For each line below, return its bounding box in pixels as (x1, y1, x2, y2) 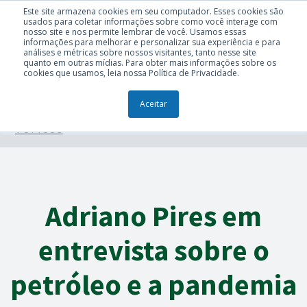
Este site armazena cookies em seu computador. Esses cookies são (23, 5, 284, 17)
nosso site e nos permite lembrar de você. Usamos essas (23, 26, 246, 38)
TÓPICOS (15, 121, 63, 136)
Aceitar (140, 98, 167, 110)
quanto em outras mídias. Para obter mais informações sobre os (23, 57, 276, 69)
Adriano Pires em (45, 198, 262, 234)
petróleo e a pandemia (10, 267, 297, 302)
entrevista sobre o (38, 232, 269, 268)
